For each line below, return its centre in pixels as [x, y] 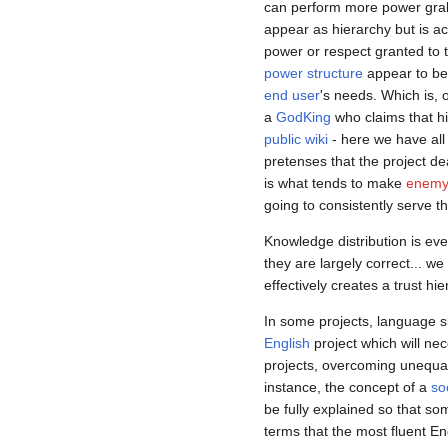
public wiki [296, 139]
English [287, 343]
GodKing [303, 117]
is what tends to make [335, 183]
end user [292, 95]
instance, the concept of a [347, 387]
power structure [313, 73]
